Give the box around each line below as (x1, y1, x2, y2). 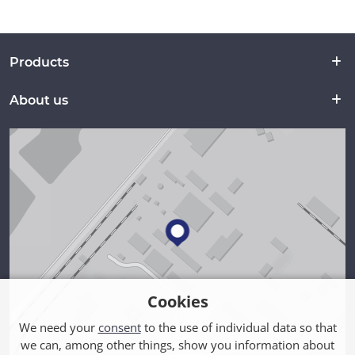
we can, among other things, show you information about (21, 337, 334, 353)
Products (10, 54, 69, 70)
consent (97, 319, 141, 335)
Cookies (147, 291, 208, 312)
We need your (18, 319, 98, 335)
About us (10, 92, 68, 108)
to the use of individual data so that (140, 319, 337, 335)
